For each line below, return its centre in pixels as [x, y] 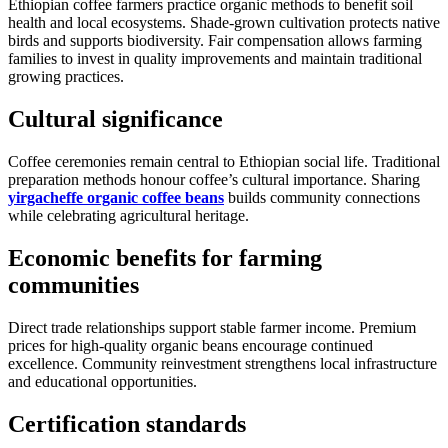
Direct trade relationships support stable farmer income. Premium [212, 327]
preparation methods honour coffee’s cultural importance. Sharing [214, 179]
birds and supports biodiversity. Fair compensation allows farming [215, 41]
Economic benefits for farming [165, 257]
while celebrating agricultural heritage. [128, 215]
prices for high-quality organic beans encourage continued [190, 345]
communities [73, 284]
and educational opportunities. [102, 381]
